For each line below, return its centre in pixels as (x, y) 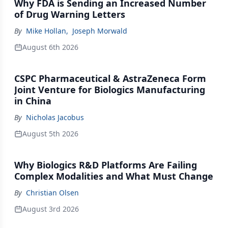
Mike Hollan (46, 31)
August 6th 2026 (50, 47)
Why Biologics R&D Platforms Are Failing (106, 165)
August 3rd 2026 (51, 209)
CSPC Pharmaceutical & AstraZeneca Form (110, 78)
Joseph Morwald (100, 31)
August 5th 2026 (50, 133)
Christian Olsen (52, 192)
